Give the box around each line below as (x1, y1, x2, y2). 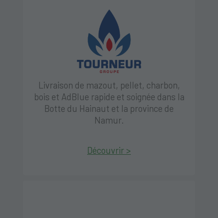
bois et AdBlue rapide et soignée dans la (34, 91, 184, 103)
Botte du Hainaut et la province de (44, 103, 174, 114)
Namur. (94, 115, 124, 126)
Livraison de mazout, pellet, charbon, (38, 80, 180, 91)
